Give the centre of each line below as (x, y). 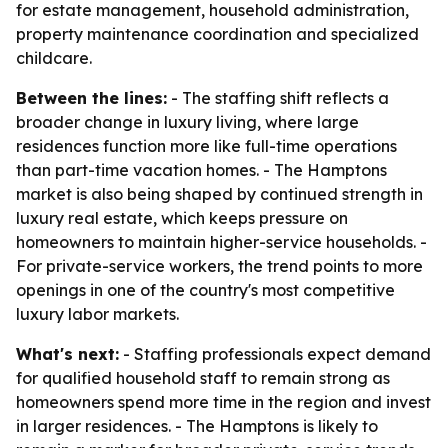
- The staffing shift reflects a (278, 98)
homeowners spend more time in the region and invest (223, 402)
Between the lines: (91, 98)
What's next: (67, 354)
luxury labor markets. (97, 314)
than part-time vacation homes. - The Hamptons (201, 170)
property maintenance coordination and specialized (217, 34)
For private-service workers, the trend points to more (219, 266)
